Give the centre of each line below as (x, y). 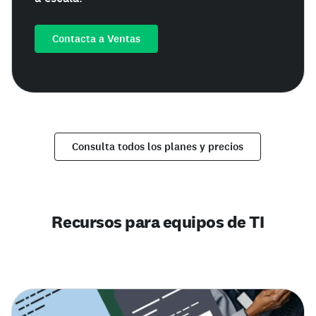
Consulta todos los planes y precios (158, 146)
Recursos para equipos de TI (158, 221)
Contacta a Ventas (96, 38)
